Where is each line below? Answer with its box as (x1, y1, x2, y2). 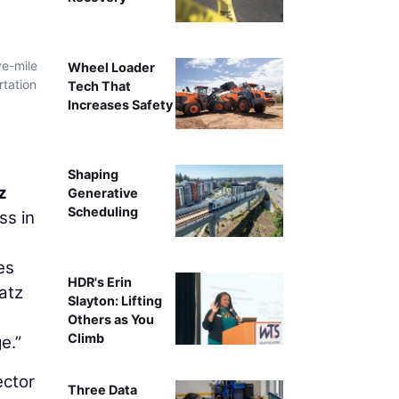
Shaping (67, 167, 118, 183)
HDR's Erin (67, 274, 132, 290)
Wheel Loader (67, 59, 155, 75)
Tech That (67, 77, 131, 94)
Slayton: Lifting (67, 293, 162, 309)
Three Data (67, 381, 137, 397)
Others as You (67, 312, 154, 328)
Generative (67, 185, 138, 201)
